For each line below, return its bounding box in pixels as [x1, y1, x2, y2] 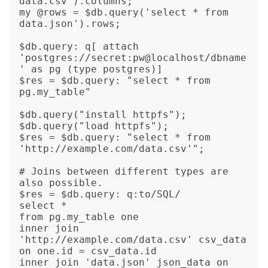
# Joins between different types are [19, 166, 229, 177]
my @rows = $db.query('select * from [19, 7, 229, 18]
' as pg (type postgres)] [19, 63, 163, 75]
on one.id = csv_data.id [19, 245, 157, 257]
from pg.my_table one [19, 211, 139, 223]
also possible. [19, 177, 103, 188]
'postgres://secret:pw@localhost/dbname [19, 52, 246, 63]
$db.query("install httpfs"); [19, 109, 187, 120]
